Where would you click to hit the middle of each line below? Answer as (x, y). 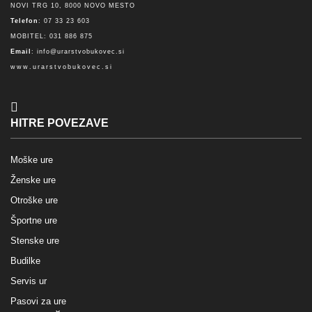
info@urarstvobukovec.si (81, 51)
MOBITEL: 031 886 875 (52, 36)
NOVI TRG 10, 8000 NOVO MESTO (73, 5)
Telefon (24, 21)
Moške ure (32, 159)
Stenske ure (35, 240)
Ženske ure (33, 180)
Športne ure (34, 220)
